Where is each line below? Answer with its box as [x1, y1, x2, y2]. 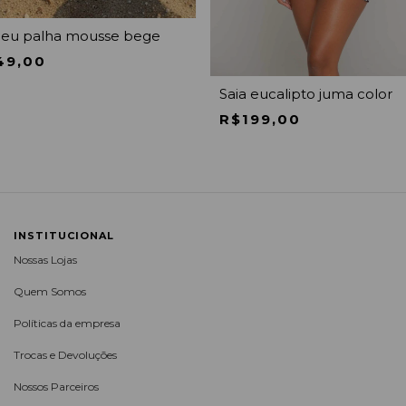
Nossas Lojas [14, 252, 77, 266]
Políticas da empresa [14, 315, 121, 330]
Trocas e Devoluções [14, 347, 117, 362]
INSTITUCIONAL [14, 228, 114, 242]
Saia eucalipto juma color [218, 84, 392, 102]
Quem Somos [14, 284, 86, 298]
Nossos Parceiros [14, 379, 99, 393]
